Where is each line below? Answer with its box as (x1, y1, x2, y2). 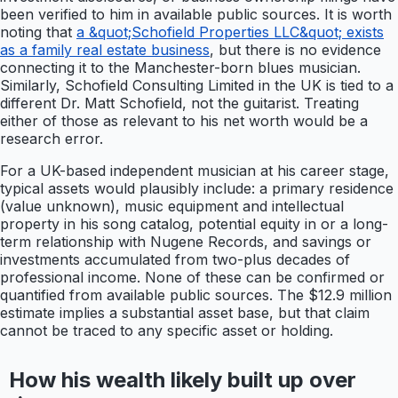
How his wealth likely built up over (8, 367, 356, 394)
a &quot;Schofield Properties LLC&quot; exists (76, 23, 384, 42)
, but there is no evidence (210, 41, 381, 60)
